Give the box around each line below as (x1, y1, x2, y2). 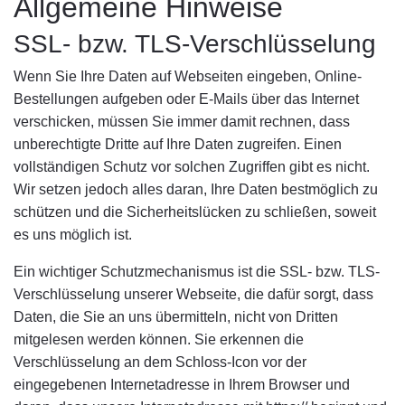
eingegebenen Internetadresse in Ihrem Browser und (14, 377, 350, 392)
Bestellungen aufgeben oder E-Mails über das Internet (14, 91, 359, 107)
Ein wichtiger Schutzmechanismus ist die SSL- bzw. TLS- (14, 264, 380, 279)
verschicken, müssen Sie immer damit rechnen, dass (14, 114, 350, 129)
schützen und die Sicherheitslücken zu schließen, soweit (14, 204, 376, 220)
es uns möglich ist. (14, 227, 132, 242)
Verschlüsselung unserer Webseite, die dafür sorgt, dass (14, 287, 373, 302)
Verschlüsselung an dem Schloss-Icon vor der (14, 354, 306, 370)
